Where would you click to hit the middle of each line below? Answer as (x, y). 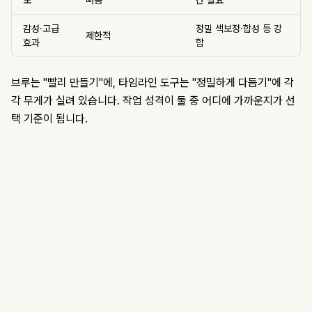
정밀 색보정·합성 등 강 (239, 29)
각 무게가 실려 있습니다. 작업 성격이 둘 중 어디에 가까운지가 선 (153, 101)
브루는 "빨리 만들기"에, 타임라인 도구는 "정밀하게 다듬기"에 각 (153, 83)
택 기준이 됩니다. (49, 119)
